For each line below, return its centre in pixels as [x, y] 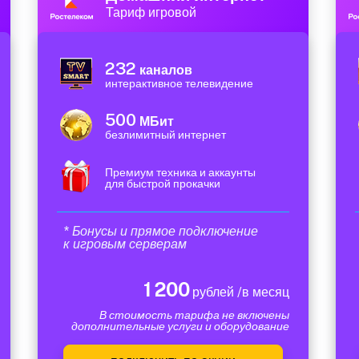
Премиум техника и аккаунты [180, 172]
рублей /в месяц [239, 292]
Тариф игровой [151, 12]
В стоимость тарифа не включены [194, 315]
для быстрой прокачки [163, 184]
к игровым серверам [125, 244]
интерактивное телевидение [179, 83]
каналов [164, 70]
